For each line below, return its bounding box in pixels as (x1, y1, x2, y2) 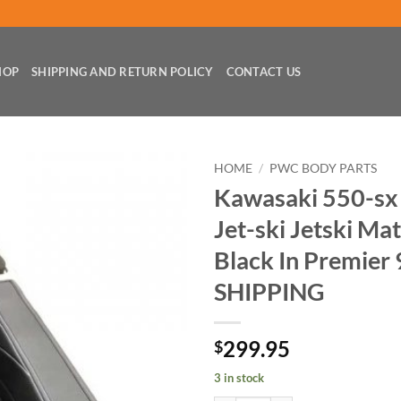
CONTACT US (226, 64, 302, 79)
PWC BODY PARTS (269, 161, 378, 175)
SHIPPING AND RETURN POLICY (31, 64, 214, 79)
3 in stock (214, 370, 264, 385)
